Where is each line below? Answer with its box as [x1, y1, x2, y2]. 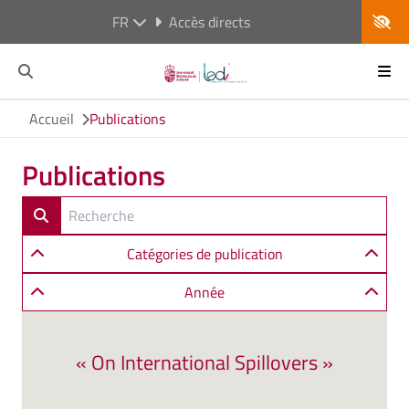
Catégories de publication [126, 243, 283, 265]
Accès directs [168, 11, 250, 33]
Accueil [29, 108, 74, 130]
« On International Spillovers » [76, 347, 333, 378]
